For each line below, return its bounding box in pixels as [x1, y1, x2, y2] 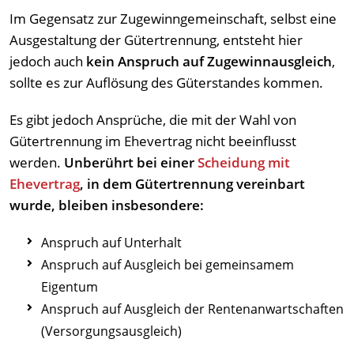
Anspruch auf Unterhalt [41, 234, 182, 252]
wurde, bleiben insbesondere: [9, 196, 204, 215]
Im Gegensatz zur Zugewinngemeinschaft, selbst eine [9, 9, 337, 28]
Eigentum [41, 278, 98, 296]
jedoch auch [9, 52, 83, 71]
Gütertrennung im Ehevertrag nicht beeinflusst [9, 132, 296, 151]
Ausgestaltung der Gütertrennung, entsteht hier [9, 31, 303, 50]
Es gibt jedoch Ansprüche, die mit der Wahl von [9, 111, 296, 130]
